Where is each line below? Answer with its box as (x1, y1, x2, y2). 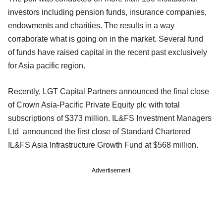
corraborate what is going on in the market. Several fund (8, 34, 203, 43)
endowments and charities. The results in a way (8, 21, 174, 30)
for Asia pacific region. (8, 61, 85, 70)
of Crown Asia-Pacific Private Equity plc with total (8, 100, 180, 109)
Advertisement (92, 166, 130, 174)
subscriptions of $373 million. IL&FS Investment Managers (8, 113, 212, 122)
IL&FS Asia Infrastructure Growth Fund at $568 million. (8, 140, 198, 149)
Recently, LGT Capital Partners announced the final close (8, 87, 209, 96)
